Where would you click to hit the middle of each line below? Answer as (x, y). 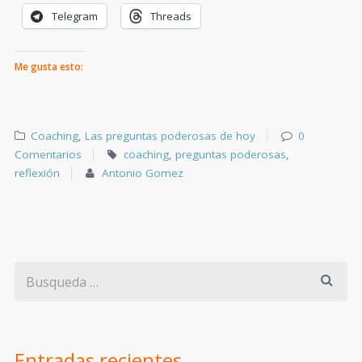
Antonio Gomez (143, 173)
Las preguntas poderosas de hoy (170, 135)
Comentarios (48, 154)
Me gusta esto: (49, 66)
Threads (171, 16)
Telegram (75, 16)
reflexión (37, 173)
